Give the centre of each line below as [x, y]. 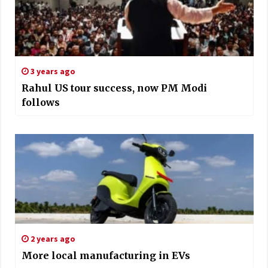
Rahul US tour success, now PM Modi [114, 88]
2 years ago [52, 239]
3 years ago [52, 71]
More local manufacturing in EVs [106, 256]
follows [40, 103]
